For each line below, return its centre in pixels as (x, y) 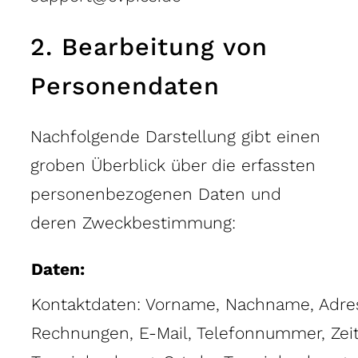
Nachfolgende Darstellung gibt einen (175, 136)
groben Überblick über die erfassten (173, 165)
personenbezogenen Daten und (156, 193)
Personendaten (125, 86)
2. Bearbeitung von (149, 46)
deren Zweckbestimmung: (133, 222)
